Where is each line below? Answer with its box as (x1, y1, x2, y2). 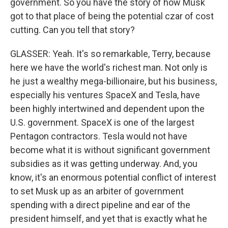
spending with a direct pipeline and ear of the (10, 199, 190, 210)
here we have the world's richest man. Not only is (10, 62, 208, 73)
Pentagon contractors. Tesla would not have (10, 131, 187, 141)
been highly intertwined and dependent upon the (10, 103, 205, 114)
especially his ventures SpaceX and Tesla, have (10, 90, 200, 100)
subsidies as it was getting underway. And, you (10, 158, 197, 169)
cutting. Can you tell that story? (10, 24, 135, 35)
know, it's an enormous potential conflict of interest (10, 172, 216, 183)
